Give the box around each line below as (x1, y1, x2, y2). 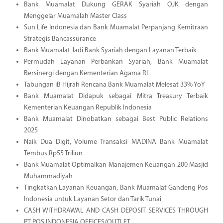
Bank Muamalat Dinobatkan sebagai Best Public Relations (23, 115, 208, 123)
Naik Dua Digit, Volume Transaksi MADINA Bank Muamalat (23, 138, 208, 146)
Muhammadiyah (23, 172, 73, 180)
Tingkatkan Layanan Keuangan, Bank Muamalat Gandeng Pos (23, 184, 208, 192)
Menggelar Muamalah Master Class (23, 12, 127, 20)
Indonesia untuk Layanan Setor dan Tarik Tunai (23, 195, 161, 203)
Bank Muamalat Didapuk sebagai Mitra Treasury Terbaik (23, 92, 208, 100)
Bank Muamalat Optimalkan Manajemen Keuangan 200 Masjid (23, 161, 208, 169)
